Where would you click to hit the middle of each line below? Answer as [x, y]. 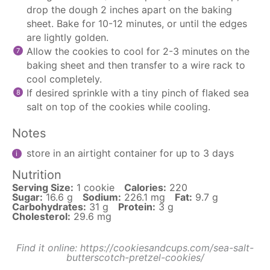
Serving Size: [43, 187]
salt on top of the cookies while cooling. [118, 106]
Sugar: [27, 197]
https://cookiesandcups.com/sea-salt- [167, 247]
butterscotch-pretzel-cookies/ [135, 257]
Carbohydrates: [49, 206]
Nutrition [37, 174]
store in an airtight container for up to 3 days [130, 153]
